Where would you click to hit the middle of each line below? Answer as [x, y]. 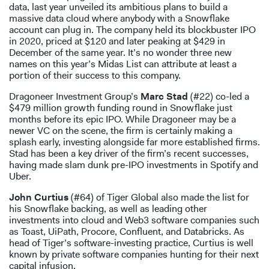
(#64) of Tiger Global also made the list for [159, 198]
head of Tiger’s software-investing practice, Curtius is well [131, 243]
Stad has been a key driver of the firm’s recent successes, [129, 154]
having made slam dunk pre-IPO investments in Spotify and [134, 165]
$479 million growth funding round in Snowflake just [121, 108]
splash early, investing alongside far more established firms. [134, 142]
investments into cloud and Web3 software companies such [134, 220]
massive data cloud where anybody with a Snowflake [119, 19]
